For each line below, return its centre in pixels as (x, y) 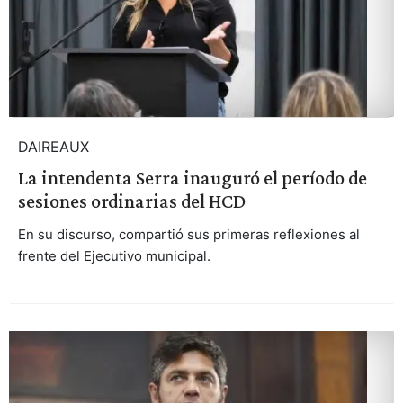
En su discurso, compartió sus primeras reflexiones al (188, 235)
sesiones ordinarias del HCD (131, 201)
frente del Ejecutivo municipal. (114, 256)
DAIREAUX (53, 147)
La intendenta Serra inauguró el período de (192, 178)
